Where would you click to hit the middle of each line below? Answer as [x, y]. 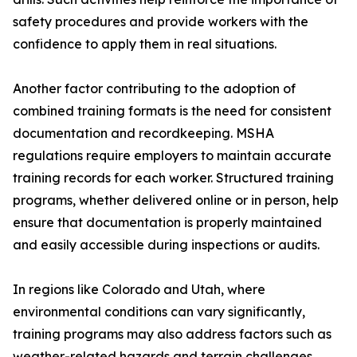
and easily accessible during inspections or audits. [166, 245]
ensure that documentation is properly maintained [167, 223]
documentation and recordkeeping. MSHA [143, 133]
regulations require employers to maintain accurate [172, 156]
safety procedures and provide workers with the [161, 22]
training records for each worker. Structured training [173, 178]
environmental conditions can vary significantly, [159, 312]
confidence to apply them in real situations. [145, 44]
